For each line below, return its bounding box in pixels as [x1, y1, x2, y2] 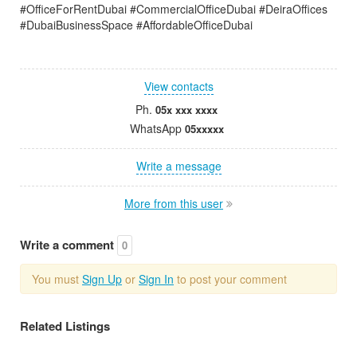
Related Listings [20, 316, 110, 335]
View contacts [143, 77, 214, 94]
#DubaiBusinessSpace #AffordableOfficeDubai [20, 16, 253, 33]
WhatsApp [129, 120, 185, 136]
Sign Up [82, 270, 122, 287]
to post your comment [174, 270, 287, 287]
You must [32, 270, 82, 287]
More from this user [124, 194, 223, 211]
